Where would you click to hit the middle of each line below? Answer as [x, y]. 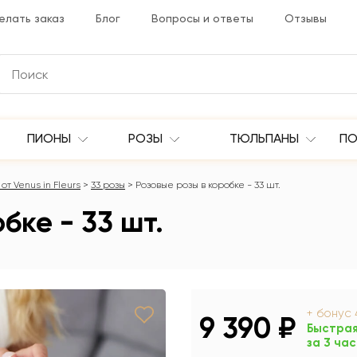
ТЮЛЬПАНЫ [265, 139]
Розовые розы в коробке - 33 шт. [208, 185]
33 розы [108, 185]
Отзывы [305, 18]
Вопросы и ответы [202, 18]
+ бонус [331, 314]
